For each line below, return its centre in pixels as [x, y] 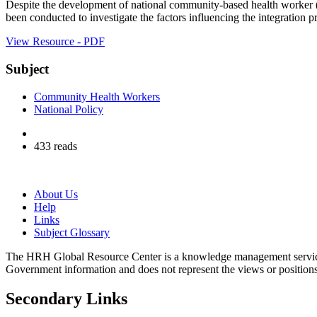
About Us [56, 194]
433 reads [56, 146]
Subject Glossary [72, 232]
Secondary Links [67, 299]
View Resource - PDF [55, 42]
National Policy [69, 109]
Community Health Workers [97, 96]
